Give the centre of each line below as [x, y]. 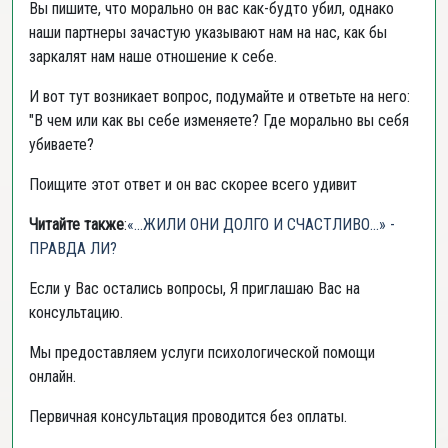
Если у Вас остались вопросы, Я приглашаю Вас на [194, 288]
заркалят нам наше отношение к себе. [157, 56]
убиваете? [61, 144]
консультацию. [76, 312]
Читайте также [76, 224]
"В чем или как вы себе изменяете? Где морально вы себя [219, 120]
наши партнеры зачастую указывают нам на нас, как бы [208, 32]
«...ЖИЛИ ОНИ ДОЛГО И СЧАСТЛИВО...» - [261, 224]
